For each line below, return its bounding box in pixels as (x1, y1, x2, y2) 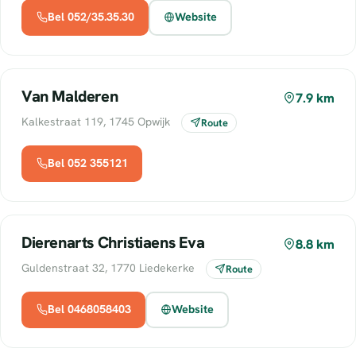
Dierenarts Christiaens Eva (21, 231, 205, 253)
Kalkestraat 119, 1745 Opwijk (21, 114, 173, 129)
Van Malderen (21, 85, 118, 106)
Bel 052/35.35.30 (47, 10, 134, 25)
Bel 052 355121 (47, 156, 128, 171)
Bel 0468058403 (47, 302, 131, 317)
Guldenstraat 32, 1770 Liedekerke (21, 260, 198, 275)
